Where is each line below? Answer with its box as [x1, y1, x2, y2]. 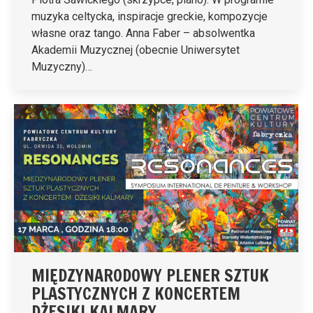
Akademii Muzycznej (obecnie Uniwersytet [31, 43, 240, 57]
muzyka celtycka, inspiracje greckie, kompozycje [31, 10, 268, 24]
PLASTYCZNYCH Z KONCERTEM [31, 282, 240, 306]
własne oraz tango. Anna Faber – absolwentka [31, 27, 255, 41]
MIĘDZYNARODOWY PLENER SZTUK [31, 263, 269, 288]
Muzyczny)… [31, 60, 92, 74]
